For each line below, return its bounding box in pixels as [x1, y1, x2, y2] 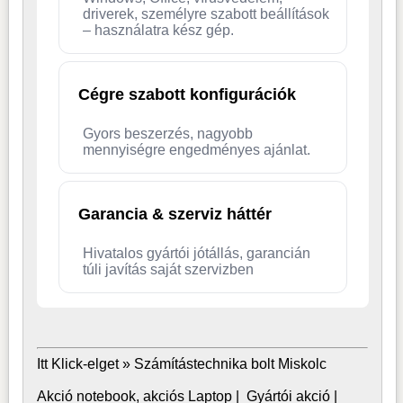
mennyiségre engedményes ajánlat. [82, 141, 310, 157]
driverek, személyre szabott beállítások [82, 5, 329, 22]
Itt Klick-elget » [36, 355, 134, 372]
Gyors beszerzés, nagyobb [82, 125, 253, 141]
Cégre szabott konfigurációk [77, 85, 296, 103]
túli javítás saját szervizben [82, 261, 254, 277]
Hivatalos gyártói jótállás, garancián [82, 245, 310, 261]
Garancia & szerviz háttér [77, 204, 272, 223]
